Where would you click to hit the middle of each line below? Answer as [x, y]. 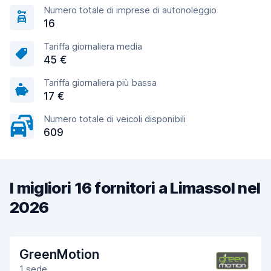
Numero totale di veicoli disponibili [115, 119]
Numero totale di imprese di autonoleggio [130, 10]
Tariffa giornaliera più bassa [100, 83]
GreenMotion [59, 254]
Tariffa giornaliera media [93, 46]
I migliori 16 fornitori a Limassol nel [135, 188]
